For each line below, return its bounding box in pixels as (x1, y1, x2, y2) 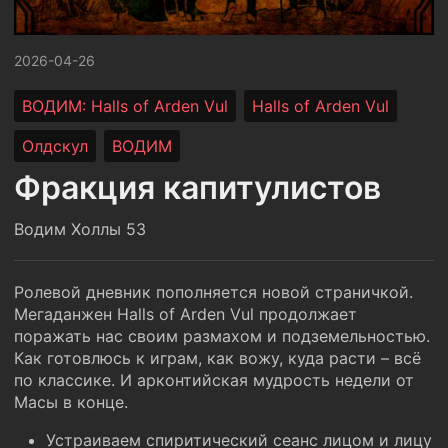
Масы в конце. (14, 392, 128, 412)
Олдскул (22, 136, 88, 156)
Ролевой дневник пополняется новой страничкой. (14, 282, 413, 302)
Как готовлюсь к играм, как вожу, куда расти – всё (14, 348, 421, 368)
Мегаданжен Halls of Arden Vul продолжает (14, 304, 357, 324)
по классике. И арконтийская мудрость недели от (14, 370, 414, 390)
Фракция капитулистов (14, 168, 381, 207)
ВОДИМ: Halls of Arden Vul (22, 96, 228, 116)
